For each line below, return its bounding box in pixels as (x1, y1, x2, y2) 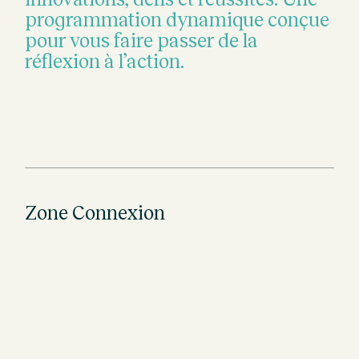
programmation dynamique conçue (25, 9, 330, 31)
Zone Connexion (25, 202, 166, 224)
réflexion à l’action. (25, 50, 185, 73)
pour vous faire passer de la (25, 30, 259, 52)
